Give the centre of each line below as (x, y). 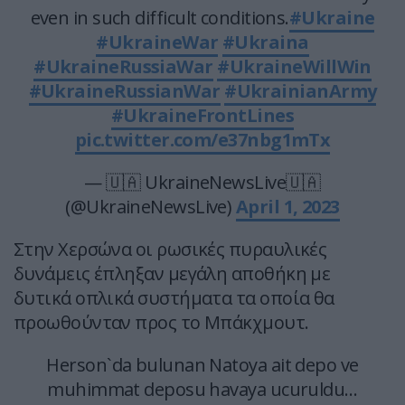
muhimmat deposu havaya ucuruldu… (202, 390)
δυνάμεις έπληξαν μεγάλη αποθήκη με (172, 274)
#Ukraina (265, 42)
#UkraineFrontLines (202, 116)
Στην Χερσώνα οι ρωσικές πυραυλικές (170, 250)
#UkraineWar (157, 42)
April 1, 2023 (287, 207)
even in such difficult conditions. (160, 18)
